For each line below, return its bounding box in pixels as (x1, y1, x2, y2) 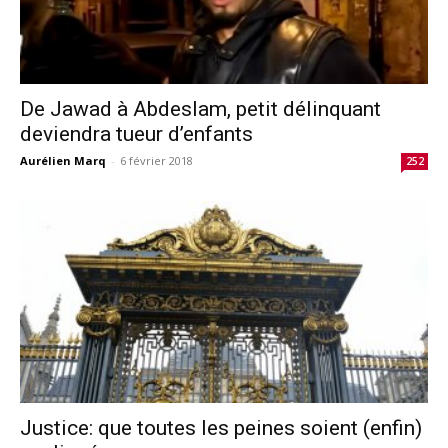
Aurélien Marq (20, 153, 106, 169)
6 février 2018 (120, 153, 193, 169)
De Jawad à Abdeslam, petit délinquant (20, 97, 381, 122)
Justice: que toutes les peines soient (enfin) (20, 415, 422, 440)
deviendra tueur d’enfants (20, 122, 253, 147)
